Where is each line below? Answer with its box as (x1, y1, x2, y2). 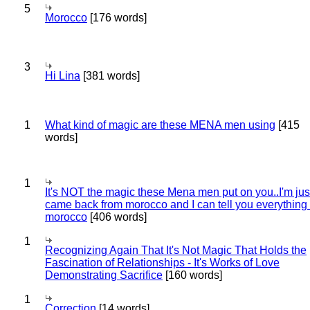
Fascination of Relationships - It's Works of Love (45, 257, 280, 268)
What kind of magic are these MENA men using (45, 119, 275, 131)
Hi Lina (45, 70, 80, 82)
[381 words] (80, 70, 140, 82)
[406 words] (87, 211, 147, 223)
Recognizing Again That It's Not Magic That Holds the (45, 244, 307, 256)
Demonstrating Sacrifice (45, 269, 163, 281)
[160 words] (163, 269, 222, 281)
